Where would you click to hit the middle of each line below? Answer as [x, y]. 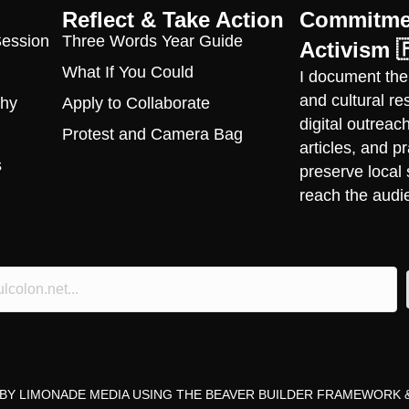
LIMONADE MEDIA [74, 394]
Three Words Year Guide [152, 41]
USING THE [167, 394]
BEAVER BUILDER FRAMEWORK [303, 394]
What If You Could [127, 72]
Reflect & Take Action [173, 19]
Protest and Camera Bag [152, 134]
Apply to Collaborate [136, 103]
